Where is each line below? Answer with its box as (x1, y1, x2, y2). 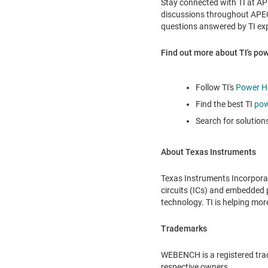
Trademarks (160, 224, 207, 234)
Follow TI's (195, 83, 236, 93)
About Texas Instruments (160, 147, 256, 157)
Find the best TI (195, 99, 254, 109)
